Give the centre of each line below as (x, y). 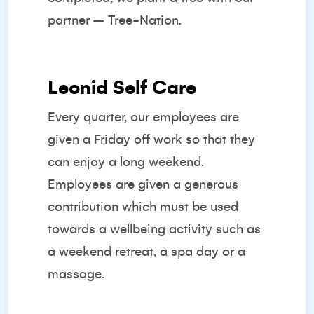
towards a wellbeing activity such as (154, 229)
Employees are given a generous (143, 184)
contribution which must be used (143, 207)
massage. (76, 274)
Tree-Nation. (145, 20)
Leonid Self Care (122, 88)
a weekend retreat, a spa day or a (146, 252)
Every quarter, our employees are (143, 117)
